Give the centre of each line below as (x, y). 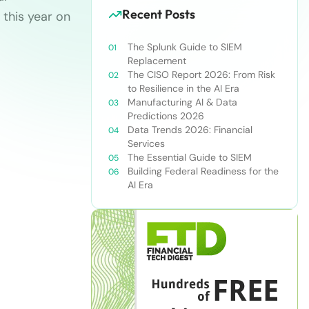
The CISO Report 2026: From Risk (201, 74)
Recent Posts (159, 14)
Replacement (157, 61)
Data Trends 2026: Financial (190, 130)
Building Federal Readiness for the (203, 171)
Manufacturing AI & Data (182, 102)
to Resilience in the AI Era (183, 88)
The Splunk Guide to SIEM (185, 47)
